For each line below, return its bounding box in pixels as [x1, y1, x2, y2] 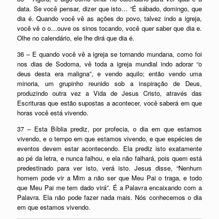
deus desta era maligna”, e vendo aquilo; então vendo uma [17, 69, 202, 78]
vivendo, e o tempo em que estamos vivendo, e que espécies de [17, 134, 202, 143]
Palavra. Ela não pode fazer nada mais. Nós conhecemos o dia [17, 193, 202, 202]
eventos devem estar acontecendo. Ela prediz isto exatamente [17, 144, 202, 153]
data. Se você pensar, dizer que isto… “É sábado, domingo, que [17, 4, 202, 13]
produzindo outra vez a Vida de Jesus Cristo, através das [17, 88, 202, 98]
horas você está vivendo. [17, 108, 88, 117]
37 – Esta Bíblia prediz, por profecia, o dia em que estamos [17, 124, 202, 133]
